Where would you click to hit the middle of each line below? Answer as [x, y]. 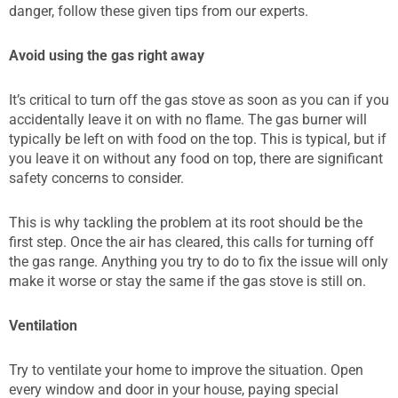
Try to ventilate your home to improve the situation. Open [186, 370]
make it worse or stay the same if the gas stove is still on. [187, 281]
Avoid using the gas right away [107, 55]
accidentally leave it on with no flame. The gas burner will [188, 119]
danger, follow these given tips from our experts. [159, 11]
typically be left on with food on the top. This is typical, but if [198, 139]
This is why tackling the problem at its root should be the [186, 222]
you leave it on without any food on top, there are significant [196, 158]
